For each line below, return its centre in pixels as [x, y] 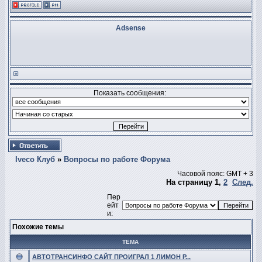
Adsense [131, 28]
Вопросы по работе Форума [117, 159]
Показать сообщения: [131, 93]
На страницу [190, 182]
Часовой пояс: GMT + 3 [215, 173]
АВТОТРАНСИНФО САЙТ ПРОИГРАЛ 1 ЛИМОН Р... [111, 257]
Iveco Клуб [35, 159]
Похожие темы [38, 227]
